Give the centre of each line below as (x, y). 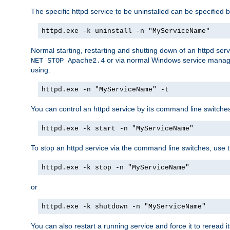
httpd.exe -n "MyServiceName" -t (105, 89)
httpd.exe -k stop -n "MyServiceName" (116, 167)
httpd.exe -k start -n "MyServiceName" (118, 128)
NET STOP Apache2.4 (68, 60)
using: (41, 70)
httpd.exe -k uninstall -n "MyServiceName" (126, 31)
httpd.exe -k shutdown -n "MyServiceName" (124, 206)
